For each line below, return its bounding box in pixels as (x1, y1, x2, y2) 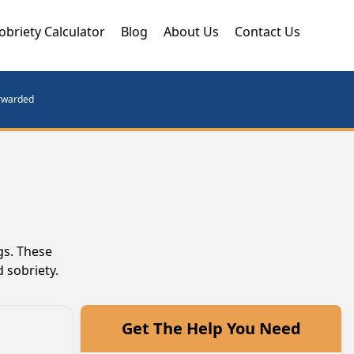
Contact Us (235, 23, 300, 40)
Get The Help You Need (121, 318, 301, 339)
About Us (164, 23, 219, 40)
